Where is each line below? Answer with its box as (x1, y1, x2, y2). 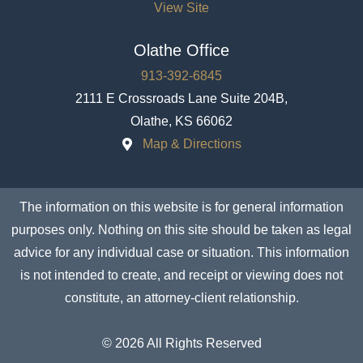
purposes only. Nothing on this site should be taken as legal (11, 222, 352, 237)
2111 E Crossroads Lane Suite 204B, (75, 92, 288, 106)
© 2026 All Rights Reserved (101, 335, 262, 350)
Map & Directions (142, 136, 241, 151)
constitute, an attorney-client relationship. (64, 290, 299, 305)
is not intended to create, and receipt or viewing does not (20, 267, 343, 282)
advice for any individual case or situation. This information (14, 245, 349, 259)
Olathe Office (134, 41, 229, 60)
